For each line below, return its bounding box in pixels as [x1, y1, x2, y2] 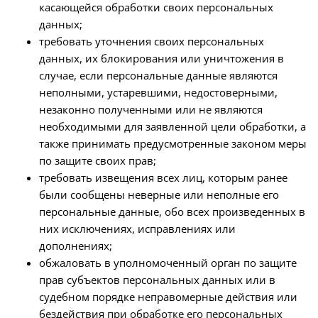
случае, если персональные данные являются [39, 68, 278, 82]
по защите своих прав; [39, 153, 156, 168]
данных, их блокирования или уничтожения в [39, 51, 284, 65]
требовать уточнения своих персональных [39, 34, 264, 48]
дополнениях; [39, 238, 112, 253]
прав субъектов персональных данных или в [39, 273, 275, 287]
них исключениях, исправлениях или [39, 221, 236, 236]
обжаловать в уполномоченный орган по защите [39, 256, 297, 270]
